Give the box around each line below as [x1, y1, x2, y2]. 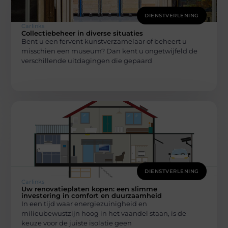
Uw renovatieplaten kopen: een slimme [21, 185, 158, 193]
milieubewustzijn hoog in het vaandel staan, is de [21, 209, 187, 218]
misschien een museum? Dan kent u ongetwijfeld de [21, 46, 198, 55]
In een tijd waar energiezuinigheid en [21, 199, 148, 208]
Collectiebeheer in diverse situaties [21, 28, 144, 37]
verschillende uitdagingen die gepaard [21, 56, 153, 65]
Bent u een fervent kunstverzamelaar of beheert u [21, 37, 187, 45]
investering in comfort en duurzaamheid [21, 191, 162, 200]
